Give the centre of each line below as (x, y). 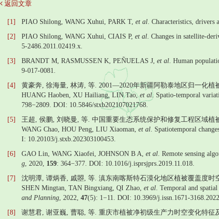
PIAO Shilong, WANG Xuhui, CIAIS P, (78, 36)
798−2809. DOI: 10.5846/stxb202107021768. (85, 105)
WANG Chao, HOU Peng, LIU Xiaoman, (80, 129)
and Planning (40, 198)
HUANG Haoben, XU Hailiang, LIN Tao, (81, 95)
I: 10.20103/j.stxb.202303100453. (69, 139)
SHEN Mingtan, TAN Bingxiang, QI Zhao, (83, 188)
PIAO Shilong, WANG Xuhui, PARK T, (78, 22)
